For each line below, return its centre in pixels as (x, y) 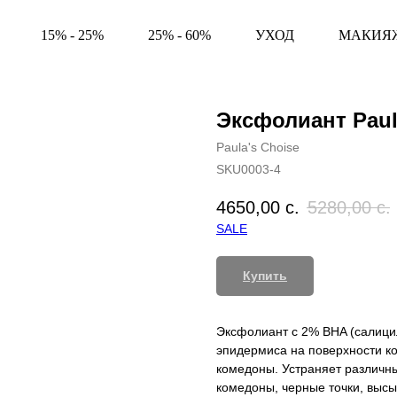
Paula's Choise (258, 147)
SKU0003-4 (249, 169)
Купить (265, 276)
